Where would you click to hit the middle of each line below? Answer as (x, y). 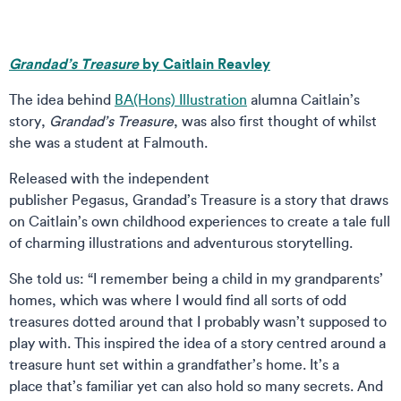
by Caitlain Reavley (205, 64)
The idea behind (62, 100)
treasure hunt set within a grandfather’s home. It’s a (174, 365)
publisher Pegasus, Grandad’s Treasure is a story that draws (199, 200)
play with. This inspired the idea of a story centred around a (197, 343)
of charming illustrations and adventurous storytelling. (183, 243)
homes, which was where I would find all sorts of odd (178, 300)
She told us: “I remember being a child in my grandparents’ (196, 279)
